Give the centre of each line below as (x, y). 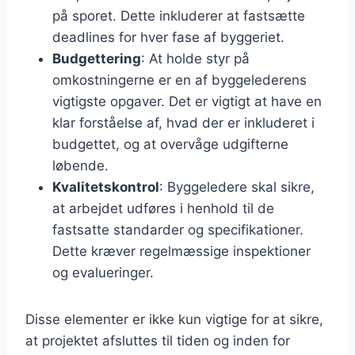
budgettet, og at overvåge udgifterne (170, 144)
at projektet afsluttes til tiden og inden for (158, 340)
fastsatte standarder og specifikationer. (178, 229)
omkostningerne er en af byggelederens (179, 80)
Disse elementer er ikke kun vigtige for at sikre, (174, 319)
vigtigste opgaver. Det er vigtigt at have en (187, 101)
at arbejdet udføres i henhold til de (163, 208)
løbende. (80, 165)
